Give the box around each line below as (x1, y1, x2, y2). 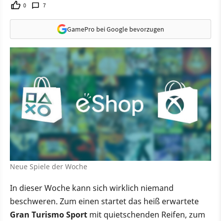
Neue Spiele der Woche (10, 162, 87, 172)
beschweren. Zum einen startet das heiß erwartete (10, 196, 199, 207)
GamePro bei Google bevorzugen (67, 24, 164, 34)
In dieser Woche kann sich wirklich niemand (10, 183, 174, 194)
